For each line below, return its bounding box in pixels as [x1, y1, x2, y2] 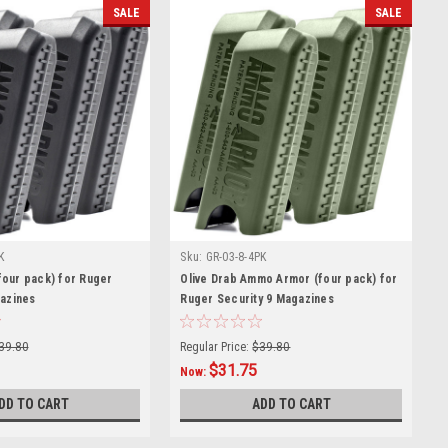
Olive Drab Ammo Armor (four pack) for [180, 271, 398, 286]
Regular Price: [180, 339, 250, 354]
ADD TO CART [251, 395, 331, 412]
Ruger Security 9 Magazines [180, 291, 334, 306]
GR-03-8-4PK [205, 249, 267, 264]
